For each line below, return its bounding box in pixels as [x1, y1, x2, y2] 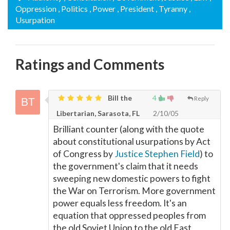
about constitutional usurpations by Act [53, 136, 210, 147]
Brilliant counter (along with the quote [53, 124, 204, 135]
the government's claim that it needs [53, 161, 198, 171]
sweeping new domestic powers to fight [53, 173, 210, 184]
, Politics [58, 4, 88, 13]
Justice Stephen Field [114, 148, 200, 159]
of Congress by [53, 148, 114, 159]
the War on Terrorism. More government [53, 185, 216, 196]
